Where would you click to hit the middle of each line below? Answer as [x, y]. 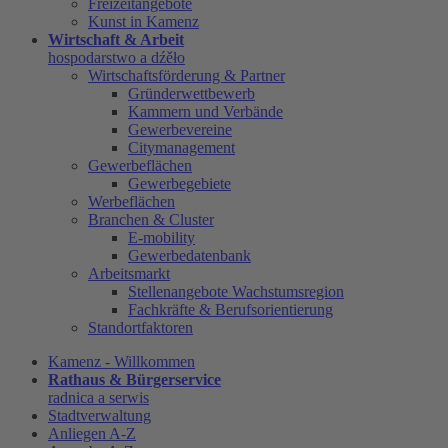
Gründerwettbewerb [191, 94]
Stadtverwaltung [99, 416]
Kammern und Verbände [205, 112]
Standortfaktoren [140, 328]
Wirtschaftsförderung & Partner [186, 76]
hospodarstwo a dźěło [116, 58]
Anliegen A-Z [92, 434]
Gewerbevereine [180, 130]
